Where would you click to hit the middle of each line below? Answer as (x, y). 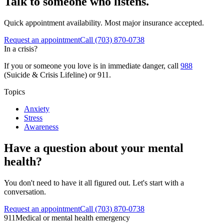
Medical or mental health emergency (73, 217)
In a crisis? (21, 48)
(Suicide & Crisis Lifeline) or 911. (57, 74)
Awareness (41, 126)
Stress (33, 117)
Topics (14, 91)
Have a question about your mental (94, 148)
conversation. (25, 191)
